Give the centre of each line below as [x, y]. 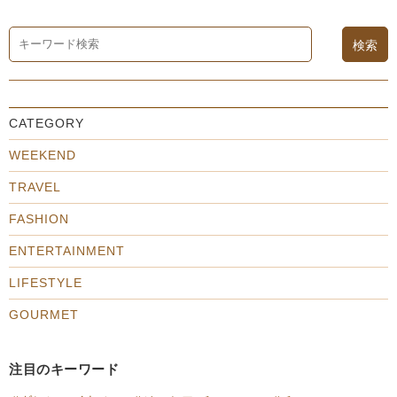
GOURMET [44, 315]
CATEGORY [47, 124]
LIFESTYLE [46, 283]
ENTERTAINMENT [67, 251]
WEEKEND [43, 156]
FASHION [39, 219]
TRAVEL [35, 187]
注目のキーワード [64, 370]
